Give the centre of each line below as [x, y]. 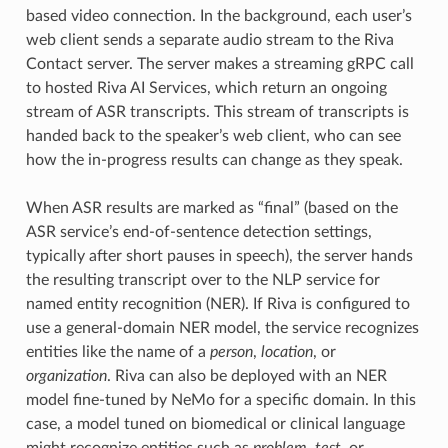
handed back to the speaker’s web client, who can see [213, 135]
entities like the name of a [117, 351]
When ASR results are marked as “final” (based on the [211, 207]
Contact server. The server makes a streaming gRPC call [219, 63]
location [286, 351]
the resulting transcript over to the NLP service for [202, 279]
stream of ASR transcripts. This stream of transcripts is [217, 111]
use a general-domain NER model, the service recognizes [222, 327]
